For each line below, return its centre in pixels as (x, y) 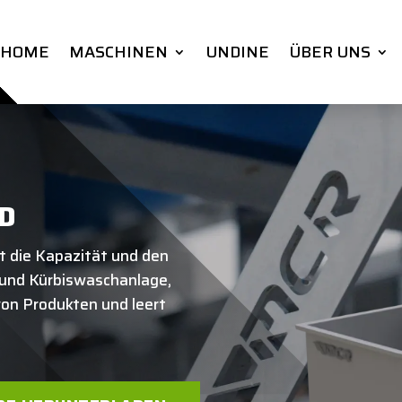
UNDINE (237, 52)
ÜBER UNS (329, 52)
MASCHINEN (118, 52)
